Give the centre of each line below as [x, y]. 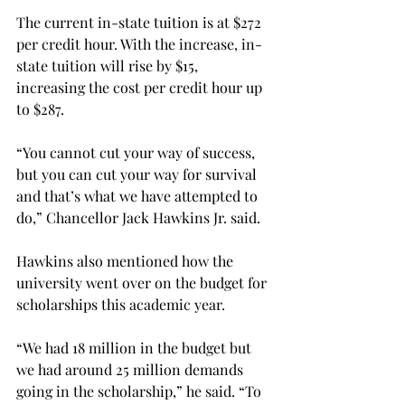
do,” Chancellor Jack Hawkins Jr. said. [138, 217]
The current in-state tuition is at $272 [141, 22]
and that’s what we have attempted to [139, 195]
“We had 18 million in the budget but [136, 347]
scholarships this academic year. [121, 304]
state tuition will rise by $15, [109, 65]
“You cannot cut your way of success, [137, 152]
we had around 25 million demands [132, 369]
